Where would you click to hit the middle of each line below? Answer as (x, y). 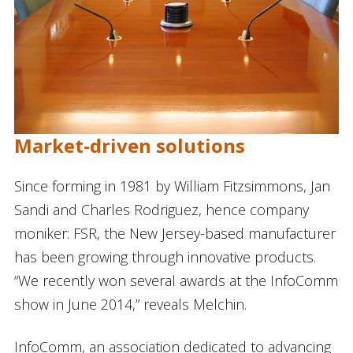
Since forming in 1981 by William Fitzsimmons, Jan (172, 186)
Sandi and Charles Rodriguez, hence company (161, 209)
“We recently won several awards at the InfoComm (176, 280)
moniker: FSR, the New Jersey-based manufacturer (175, 233)
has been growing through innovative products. (165, 256)
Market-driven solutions (129, 145)
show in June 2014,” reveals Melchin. (130, 304)
